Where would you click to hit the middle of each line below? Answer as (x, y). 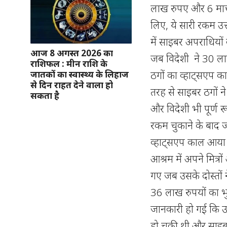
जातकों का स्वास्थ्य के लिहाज (80, 74)
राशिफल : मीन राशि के (69, 63)
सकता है (46, 95)
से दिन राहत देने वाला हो (72, 85)
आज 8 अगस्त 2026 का (72, 53)
